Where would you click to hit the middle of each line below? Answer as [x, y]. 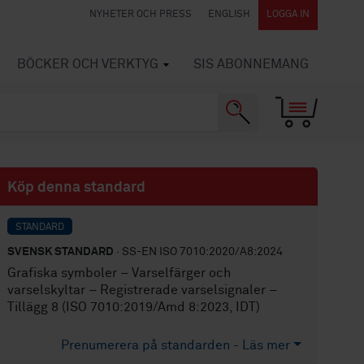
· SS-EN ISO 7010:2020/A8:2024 [199, 252]
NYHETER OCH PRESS [141, 15]
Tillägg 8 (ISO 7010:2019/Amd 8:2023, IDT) [134, 307]
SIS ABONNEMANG [251, 64]
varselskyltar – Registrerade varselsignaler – [143, 290]
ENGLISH [229, 15]
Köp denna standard [77, 188]
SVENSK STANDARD [61, 252]
